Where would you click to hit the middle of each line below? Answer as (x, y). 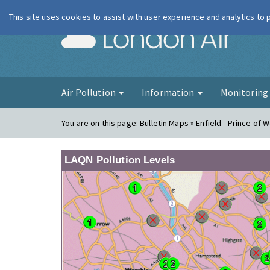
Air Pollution (89, 92)
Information (169, 92)
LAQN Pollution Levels (120, 160)
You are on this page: (101, 123)
